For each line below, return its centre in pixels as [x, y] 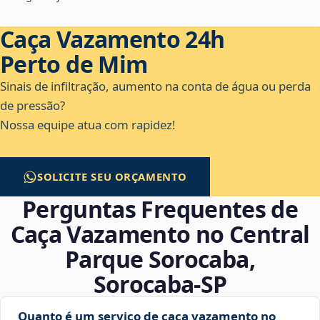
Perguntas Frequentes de [160, 209]
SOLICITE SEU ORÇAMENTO [112, 177]
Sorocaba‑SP [160, 284]
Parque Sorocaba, [160, 259]
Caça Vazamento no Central [160, 234]
